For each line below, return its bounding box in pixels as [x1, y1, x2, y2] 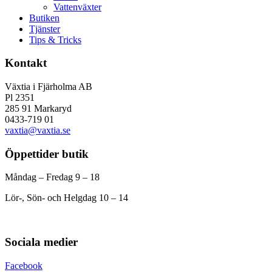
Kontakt [5, 56, 47, 70]
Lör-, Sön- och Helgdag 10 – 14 [5, 192, 128, 203]
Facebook [5, 260, 42, 271]
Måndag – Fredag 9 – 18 [5, 172, 100, 183]
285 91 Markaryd [5, 103, 72, 114]
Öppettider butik [5, 147, 89, 160]
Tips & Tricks [29, 34, 81, 45]
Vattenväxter [53, 1, 101, 12]
